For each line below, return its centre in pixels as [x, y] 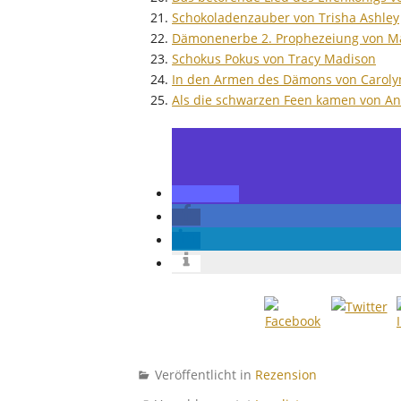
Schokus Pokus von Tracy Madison [274, 58]
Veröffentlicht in [205, 374]
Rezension [286, 374]
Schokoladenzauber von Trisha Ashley [286, 17]
